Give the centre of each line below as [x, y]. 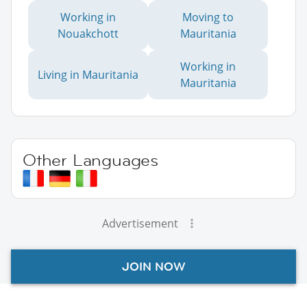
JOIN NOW [153, 266]
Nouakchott [88, 33]
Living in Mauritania [88, 74]
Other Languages [90, 160]
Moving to [208, 17]
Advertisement [140, 223]
